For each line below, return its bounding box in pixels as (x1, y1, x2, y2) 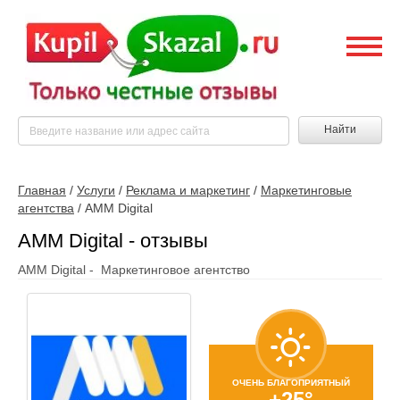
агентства (18, 201, 74, 215)
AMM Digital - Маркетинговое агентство (18, 262, 250, 277)
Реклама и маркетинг (126, 183, 250, 197)
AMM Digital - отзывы (18, 229, 208, 252)
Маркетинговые (261, 183, 352, 197)
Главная (18, 183, 66, 197)
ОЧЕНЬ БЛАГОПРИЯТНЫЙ (232, 377, 350, 387)
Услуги (77, 183, 115, 197)
